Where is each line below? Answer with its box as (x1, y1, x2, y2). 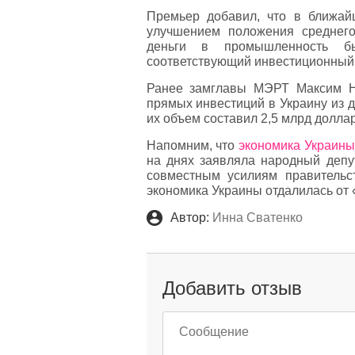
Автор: (170, 211, 209, 225)
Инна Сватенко (208, 211, 303, 225)
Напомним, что (146, 139, 239, 153)
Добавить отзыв (162, 277, 302, 300)
